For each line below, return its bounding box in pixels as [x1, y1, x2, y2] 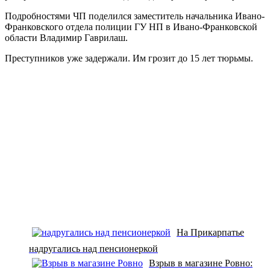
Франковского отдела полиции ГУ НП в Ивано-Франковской [5, 21, 257, 32]
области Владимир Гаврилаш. [5, 32, 128, 43]
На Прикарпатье [177, 227, 244, 237]
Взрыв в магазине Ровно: [149, 257, 253, 268]
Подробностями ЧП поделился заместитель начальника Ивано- [5, 10, 265, 21]
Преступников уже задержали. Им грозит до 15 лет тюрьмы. [5, 52, 253, 63]
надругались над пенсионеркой [29, 243, 158, 254]
